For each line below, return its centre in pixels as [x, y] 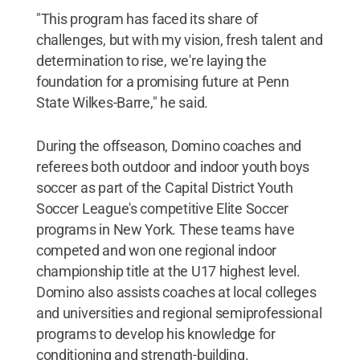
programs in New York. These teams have [165, 230]
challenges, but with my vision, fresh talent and [179, 40]
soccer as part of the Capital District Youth [164, 188]
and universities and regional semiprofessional [179, 313]
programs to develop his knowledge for [155, 334]
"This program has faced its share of [147, 19]
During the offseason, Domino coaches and [168, 146]
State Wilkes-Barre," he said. [122, 103]
